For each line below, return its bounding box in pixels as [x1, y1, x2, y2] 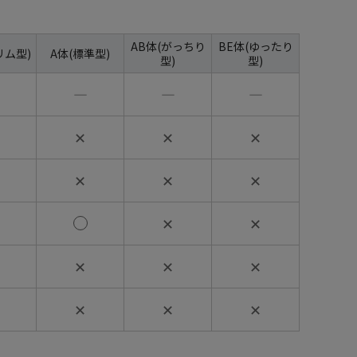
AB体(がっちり [130, 37, 206, 54]
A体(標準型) [50, 45, 110, 61]
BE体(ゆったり [218, 37, 293, 54]
